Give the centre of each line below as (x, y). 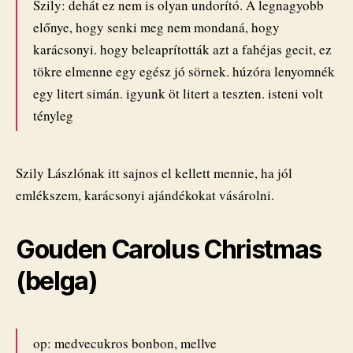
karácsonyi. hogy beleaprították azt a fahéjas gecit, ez (182, 50)
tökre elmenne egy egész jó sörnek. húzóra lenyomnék (184, 72)
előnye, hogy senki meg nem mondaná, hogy (156, 28)
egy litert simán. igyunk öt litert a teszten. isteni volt (178, 94)
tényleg (53, 116)
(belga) (57, 281)
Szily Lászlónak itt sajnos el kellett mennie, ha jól (154, 173)
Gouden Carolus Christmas (169, 250)
